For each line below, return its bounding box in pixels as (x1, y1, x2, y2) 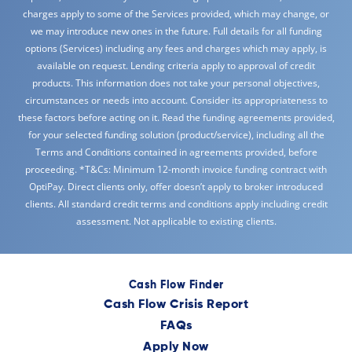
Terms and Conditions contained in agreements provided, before (35, 145, 317, 159)
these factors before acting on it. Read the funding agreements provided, (17, 110, 335, 124)
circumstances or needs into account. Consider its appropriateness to (24, 93, 328, 107)
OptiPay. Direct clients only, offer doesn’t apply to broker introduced (29, 179, 323, 193)
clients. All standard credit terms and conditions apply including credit (24, 196, 328, 211)
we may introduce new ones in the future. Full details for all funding (30, 24, 322, 38)
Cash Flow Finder (128, 277, 224, 291)
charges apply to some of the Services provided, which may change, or (23, 6, 329, 20)
